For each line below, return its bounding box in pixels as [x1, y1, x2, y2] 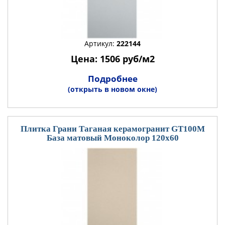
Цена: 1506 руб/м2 [70, 53, 155, 65]
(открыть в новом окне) [68, 84, 157, 94]
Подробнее [87, 73, 138, 84]
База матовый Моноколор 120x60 [46, 133, 179, 143]
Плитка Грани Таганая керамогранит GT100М [20, 124, 205, 134]
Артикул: [84, 39, 117, 48]
